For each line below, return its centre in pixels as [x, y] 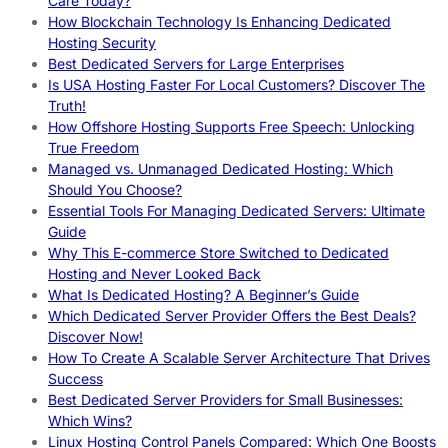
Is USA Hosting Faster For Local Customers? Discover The [236, 85]
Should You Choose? [115, 190]
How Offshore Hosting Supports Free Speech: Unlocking [231, 127]
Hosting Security [102, 43]
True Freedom [93, 148]
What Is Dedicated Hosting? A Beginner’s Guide [203, 295]
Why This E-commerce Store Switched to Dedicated [218, 253]
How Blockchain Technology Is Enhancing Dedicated [219, 22]
